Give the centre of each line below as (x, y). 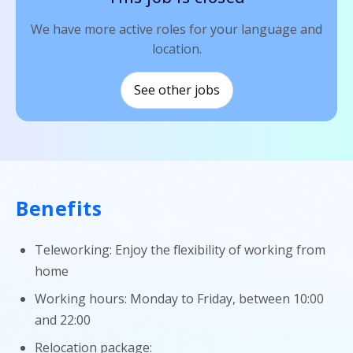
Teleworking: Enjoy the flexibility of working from (180, 250)
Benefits (59, 208)
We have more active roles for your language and (176, 29)
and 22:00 (63, 320)
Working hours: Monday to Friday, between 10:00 (179, 299)
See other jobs (176, 90)
